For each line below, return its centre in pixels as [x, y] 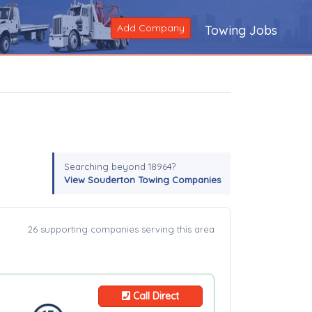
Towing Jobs [241, 30]
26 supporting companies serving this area [121, 229]
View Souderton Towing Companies [142, 180]
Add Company [151, 28]
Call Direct [155, 296]
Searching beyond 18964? [120, 166]
